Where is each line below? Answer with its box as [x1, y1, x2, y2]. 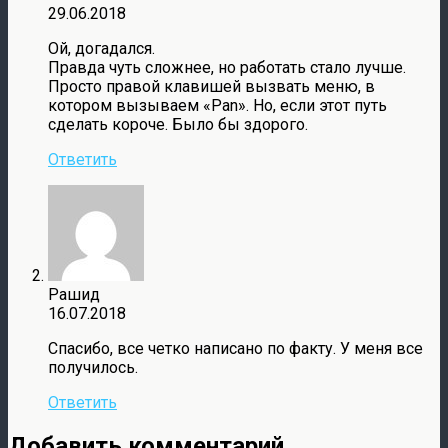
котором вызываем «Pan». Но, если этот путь [48, 96, 387, 116]
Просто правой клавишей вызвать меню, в [48, 77, 375, 97]
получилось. [48, 358, 138, 378]
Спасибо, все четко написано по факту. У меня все [48, 339, 423, 359]
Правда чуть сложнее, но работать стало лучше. [48, 58, 406, 78]
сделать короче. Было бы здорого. [48, 115, 308, 135]
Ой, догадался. [48, 39, 155, 59]
